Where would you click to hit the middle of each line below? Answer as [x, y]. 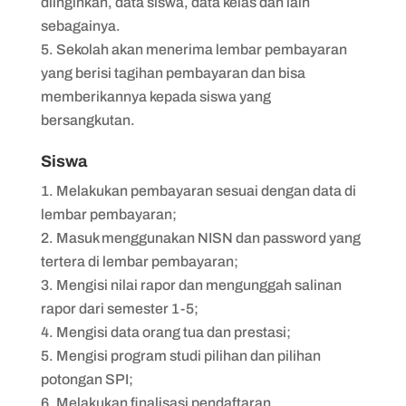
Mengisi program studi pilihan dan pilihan [188, 355]
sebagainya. [82, 25]
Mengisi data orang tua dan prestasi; [173, 332]
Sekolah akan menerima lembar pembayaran [201, 49]
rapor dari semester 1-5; [119, 308]
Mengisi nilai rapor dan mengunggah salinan [198, 285]
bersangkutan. [89, 120]
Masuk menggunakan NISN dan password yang [208, 237]
